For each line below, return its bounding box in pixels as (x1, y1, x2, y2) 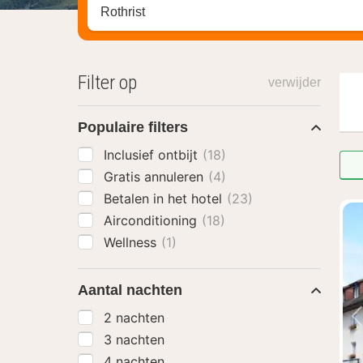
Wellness (104, 234, 160, 250)
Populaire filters (78, 119, 188, 135)
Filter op (78, 71, 137, 94)
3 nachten (104, 331, 164, 348)
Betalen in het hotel (104, 190, 226, 207)
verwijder (267, 75, 321, 89)
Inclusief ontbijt (104, 147, 202, 163)
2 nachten (104, 310, 164, 326)
